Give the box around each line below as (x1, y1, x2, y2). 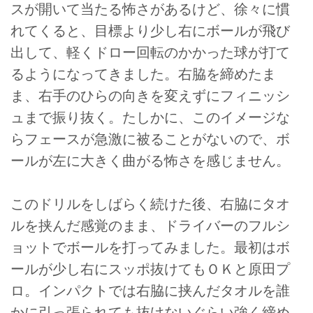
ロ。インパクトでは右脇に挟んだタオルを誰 (10, 283, 290, 299)
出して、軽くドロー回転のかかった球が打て (10, 44, 290, 60)
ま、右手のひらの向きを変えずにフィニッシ (10, 87, 290, 103)
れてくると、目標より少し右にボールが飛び (10, 22, 290, 38)
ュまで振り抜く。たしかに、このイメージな (10, 109, 290, 125)
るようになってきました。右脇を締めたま (10, 66, 276, 82)
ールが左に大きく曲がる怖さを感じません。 (10, 152, 290, 168)
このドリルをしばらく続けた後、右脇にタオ (10, 196, 290, 212)
